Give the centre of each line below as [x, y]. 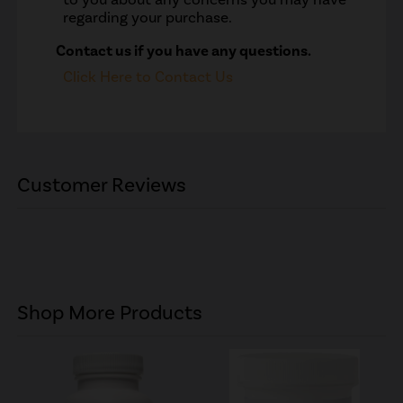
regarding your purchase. [148, 17]
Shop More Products [110, 313]
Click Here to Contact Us [148, 77]
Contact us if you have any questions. [183, 50]
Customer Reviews [102, 185]
